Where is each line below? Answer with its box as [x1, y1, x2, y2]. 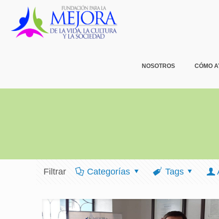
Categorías [87, 167, 131, 176]
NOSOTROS [142, 63, 175, 69]
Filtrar [44, 167, 66, 176]
